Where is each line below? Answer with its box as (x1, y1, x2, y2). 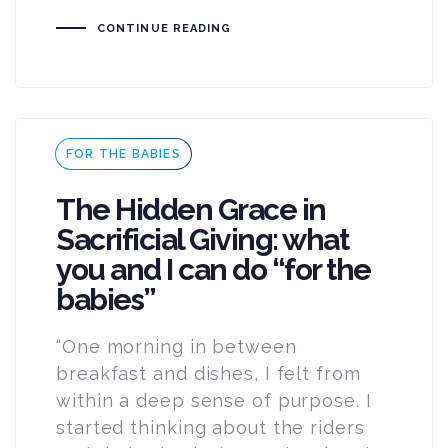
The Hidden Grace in (56, 192, 326, 228)
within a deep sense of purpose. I (56, 389, 372, 411)
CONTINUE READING (96, 21, 232, 35)
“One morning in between (56, 335, 297, 357)
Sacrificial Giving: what (56, 222, 348, 258)
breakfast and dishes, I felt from (56, 362, 361, 384)
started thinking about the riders (56, 416, 365, 438)
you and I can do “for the (56, 252, 371, 288)
